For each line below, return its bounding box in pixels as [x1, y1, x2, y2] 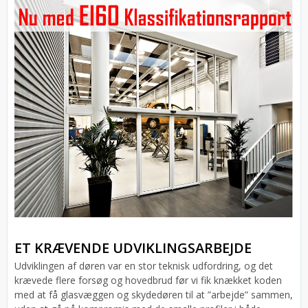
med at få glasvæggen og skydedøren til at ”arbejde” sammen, [14, 287, 293, 301]
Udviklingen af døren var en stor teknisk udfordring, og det [14, 258, 273, 272]
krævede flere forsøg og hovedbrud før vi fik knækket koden [14, 273, 282, 287]
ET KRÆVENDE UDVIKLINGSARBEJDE [14, 238, 252, 257]
